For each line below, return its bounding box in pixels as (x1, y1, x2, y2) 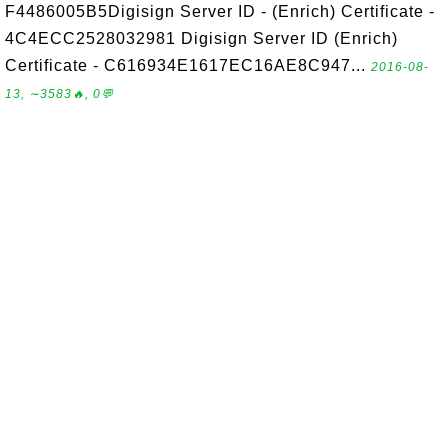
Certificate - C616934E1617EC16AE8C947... (5, 57, 371, 74)
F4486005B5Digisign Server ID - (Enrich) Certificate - (5, 3, 435, 20)
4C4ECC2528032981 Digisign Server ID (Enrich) (5, 30, 398, 47)
